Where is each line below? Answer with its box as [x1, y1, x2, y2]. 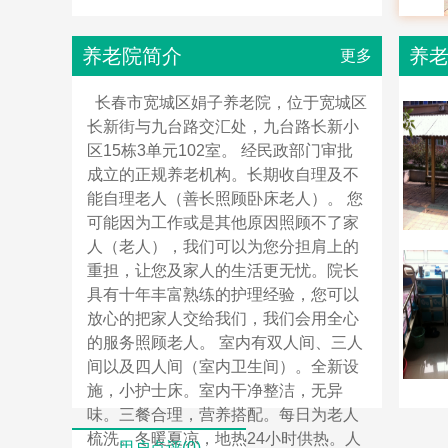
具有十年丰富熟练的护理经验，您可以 [87, 286, 359, 303]
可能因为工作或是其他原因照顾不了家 [87, 214, 359, 231]
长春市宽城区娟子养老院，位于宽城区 [87, 94, 367, 111]
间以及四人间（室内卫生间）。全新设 [87, 358, 359, 375]
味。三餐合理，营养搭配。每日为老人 [87, 406, 359, 423]
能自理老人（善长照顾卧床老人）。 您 [87, 190, 363, 207]
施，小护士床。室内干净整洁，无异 [87, 382, 343, 399]
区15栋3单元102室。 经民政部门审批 [87, 142, 353, 159]
